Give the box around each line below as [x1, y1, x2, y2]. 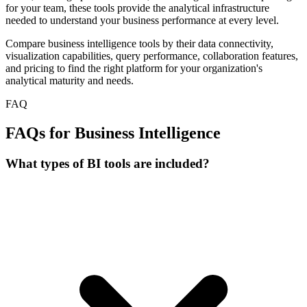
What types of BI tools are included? [5, 156, 210, 171]
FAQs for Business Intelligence [5, 124, 221, 143]
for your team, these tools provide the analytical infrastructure [5, 2, 269, 14]
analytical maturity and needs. [5, 75, 134, 87]
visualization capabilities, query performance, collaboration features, [5, 50, 298, 62]
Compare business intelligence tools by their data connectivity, [5, 38, 273, 50]
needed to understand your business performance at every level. [5, 14, 279, 27]
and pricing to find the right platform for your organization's [5, 62, 262, 75]
